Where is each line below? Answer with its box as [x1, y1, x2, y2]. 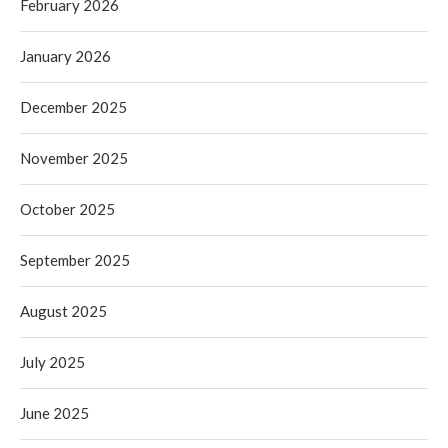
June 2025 [20, 404, 89, 422]
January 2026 [20, 47, 111, 65]
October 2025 [20, 200, 115, 218]
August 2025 [20, 302, 107, 320]
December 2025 [20, 98, 127, 116]
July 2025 [20, 353, 85, 371]
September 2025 [20, 251, 130, 269]
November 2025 [20, 149, 128, 167]
